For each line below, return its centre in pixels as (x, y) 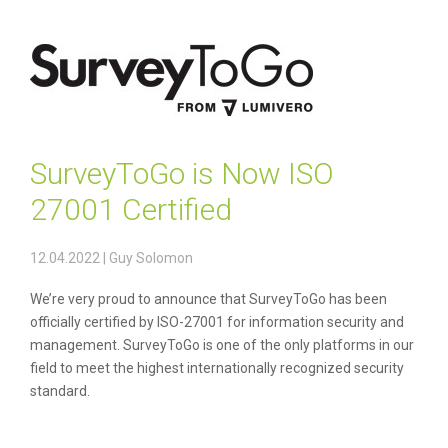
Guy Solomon (151, 258)
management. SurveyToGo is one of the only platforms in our (222, 345)
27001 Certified (131, 209)
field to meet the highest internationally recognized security (217, 368)
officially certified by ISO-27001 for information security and (217, 322)
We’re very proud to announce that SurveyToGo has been (208, 299)
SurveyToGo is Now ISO (182, 173)
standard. (60, 391)
